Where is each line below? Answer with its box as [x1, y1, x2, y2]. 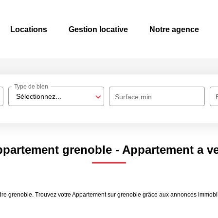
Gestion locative [69, 25, 128, 34]
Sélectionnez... [16, 92, 62, 100]
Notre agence [149, 25, 199, 34]
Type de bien [14, 83, 49, 91]
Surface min [115, 93, 152, 101]
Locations [10, 25, 47, 34]
